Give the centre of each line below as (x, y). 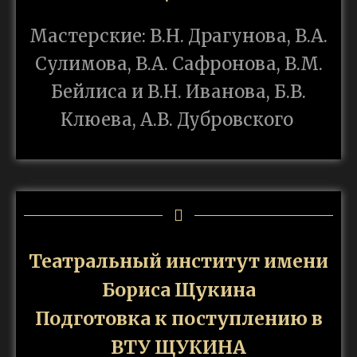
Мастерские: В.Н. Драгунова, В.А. (178, 36)
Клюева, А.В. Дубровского (178, 120)
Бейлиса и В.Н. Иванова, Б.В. (178, 92)
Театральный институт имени (178, 261)
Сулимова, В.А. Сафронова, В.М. (178, 64)
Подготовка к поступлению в (178, 319)
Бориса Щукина (178, 290)
